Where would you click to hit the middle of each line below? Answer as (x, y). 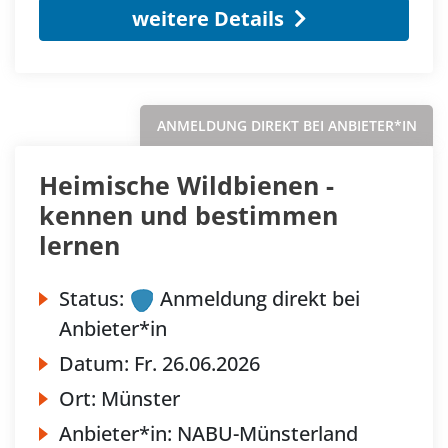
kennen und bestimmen (188, 215)
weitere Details (207, 19)
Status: (91, 299)
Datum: (96, 364)
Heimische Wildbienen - (186, 185)
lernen (79, 245)
